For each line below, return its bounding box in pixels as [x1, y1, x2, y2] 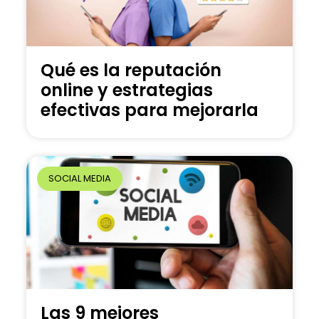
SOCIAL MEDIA [48, 171, 111, 185]
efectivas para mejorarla [41, 98, 259, 122]
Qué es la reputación [41, 58, 222, 83]
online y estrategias [41, 78, 214, 103]
